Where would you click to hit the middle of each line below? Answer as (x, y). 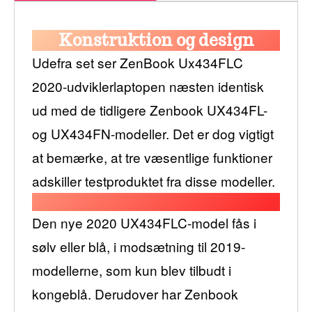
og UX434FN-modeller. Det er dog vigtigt (153, 133)
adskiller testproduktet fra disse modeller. (154, 180)
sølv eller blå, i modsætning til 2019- (139, 246)
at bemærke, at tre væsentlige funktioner (152, 157)
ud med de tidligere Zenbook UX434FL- (150, 109)
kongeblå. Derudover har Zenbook (135, 293)
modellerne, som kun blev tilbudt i (132, 270)
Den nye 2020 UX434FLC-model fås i (144, 222)
